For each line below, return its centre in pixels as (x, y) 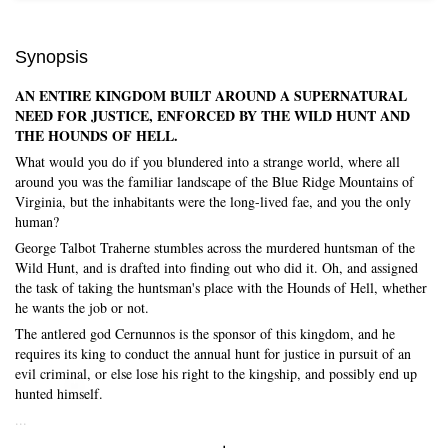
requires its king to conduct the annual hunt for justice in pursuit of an (213, 353)
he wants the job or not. (82, 307)
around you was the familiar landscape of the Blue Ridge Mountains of (214, 181)
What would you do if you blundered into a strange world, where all (207, 161)
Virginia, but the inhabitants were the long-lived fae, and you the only (213, 201)
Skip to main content (140, 374)
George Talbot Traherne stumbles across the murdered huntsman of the (215, 247)
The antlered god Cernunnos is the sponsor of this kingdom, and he (205, 333)
